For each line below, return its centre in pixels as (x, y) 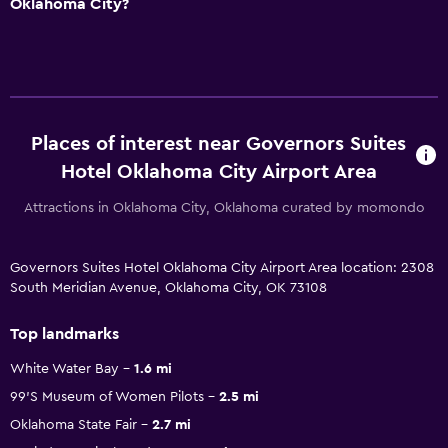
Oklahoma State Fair (73, 424)
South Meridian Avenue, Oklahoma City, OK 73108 (168, 287)
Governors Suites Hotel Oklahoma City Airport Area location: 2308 (222, 267)
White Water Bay (64, 368)
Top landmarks (64, 333)
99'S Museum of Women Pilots (107, 396)
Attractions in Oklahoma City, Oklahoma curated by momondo (224, 207)
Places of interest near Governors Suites (219, 143)
